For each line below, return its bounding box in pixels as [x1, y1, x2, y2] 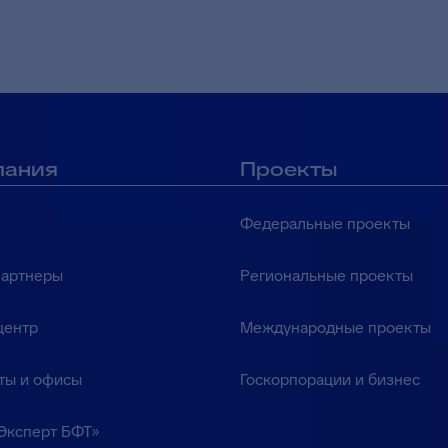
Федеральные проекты [239, 213, 410, 234]
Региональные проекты [239, 265, 413, 286]
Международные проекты [239, 317, 431, 338]
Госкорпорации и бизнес [239, 369, 420, 390]
